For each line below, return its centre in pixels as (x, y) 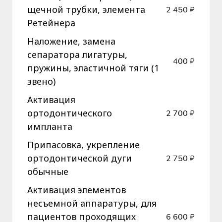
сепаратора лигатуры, (77, 55)
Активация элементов (77, 190)
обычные (48, 172)
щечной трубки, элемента (86, 10)
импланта (50, 127)
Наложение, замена (71, 41)
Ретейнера (51, 23)
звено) (41, 82)
